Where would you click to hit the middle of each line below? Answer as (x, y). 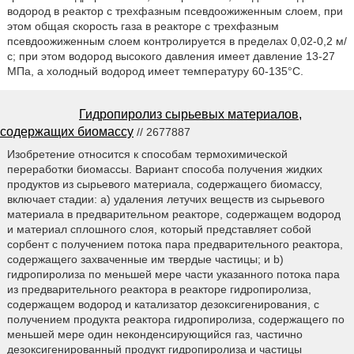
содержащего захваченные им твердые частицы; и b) (145, 260)
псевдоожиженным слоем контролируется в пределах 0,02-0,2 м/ (177, 41)
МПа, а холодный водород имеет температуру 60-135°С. (155, 71)
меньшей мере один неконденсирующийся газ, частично (154, 335)
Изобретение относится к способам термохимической (147, 154)
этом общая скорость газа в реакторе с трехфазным (143, 26)
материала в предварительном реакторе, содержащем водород (173, 215)
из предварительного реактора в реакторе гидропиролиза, (159, 290)
